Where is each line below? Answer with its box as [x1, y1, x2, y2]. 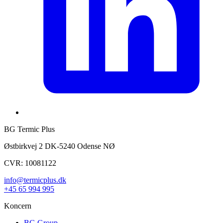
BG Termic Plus [4, 124, 55, 133]
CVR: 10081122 [4, 158, 56, 167]
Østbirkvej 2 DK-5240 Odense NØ [4, 141, 115, 150]
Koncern [4, 201, 31, 210]
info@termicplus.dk [4, 175, 66, 184]
